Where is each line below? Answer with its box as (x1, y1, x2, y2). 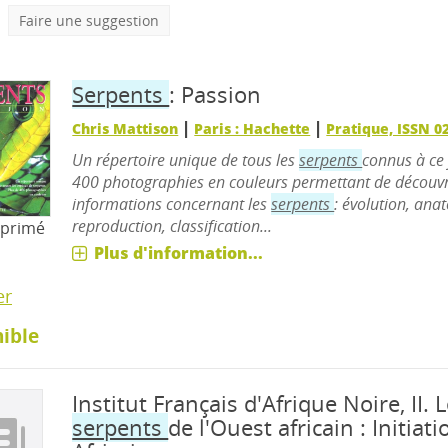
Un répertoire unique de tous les (72, 149, 300, 171)
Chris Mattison (72, 119, 179, 138)
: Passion (169, 80, 262, 109)
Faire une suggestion (19, 11, 159, 30)
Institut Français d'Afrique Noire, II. (72, 389, 436, 418)
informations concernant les (72, 193, 272, 215)
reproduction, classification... (72, 215, 273, 237)
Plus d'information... (94, 242, 264, 264)
